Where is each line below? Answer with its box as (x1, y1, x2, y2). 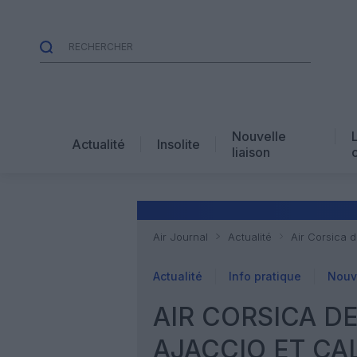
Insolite (157, 135, 200, 152)
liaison (232, 143, 270, 160)
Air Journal (153, 230, 208, 243)
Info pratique (229, 269, 301, 283)
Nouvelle (232, 127, 286, 144)
